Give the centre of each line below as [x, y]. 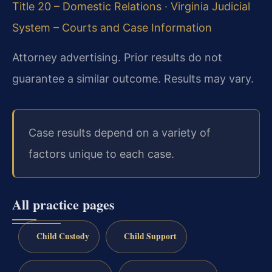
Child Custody [63, 236]
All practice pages [63, 204]
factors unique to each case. [101, 154]
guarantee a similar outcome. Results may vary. [133, 79]
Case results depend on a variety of [120, 133]
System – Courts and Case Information [112, 27]
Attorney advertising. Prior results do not [117, 58]
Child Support [150, 236]
